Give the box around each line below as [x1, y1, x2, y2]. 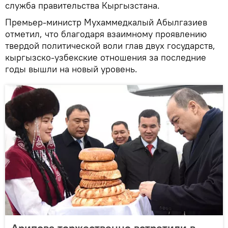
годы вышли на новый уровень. [5, 63, 137, 75]
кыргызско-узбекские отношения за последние [5, 51, 206, 63]
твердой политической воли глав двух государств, [5, 39, 215, 51]
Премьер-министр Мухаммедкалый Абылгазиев [5, 16, 207, 28]
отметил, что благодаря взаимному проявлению [5, 27, 207, 40]
